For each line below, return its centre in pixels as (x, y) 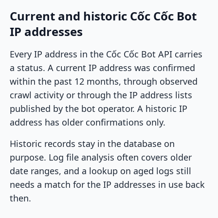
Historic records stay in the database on (92, 144)
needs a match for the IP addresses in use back (107, 185)
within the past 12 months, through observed (104, 82)
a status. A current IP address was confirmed (102, 68)
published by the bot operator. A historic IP (99, 109)
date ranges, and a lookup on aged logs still (100, 171)
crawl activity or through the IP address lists (101, 95)
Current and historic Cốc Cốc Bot (103, 16)
